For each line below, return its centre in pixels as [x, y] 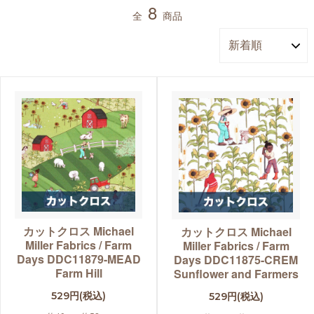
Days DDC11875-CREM [236, 260]
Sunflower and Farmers [236, 274]
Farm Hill [78, 273]
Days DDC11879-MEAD [78, 259]
